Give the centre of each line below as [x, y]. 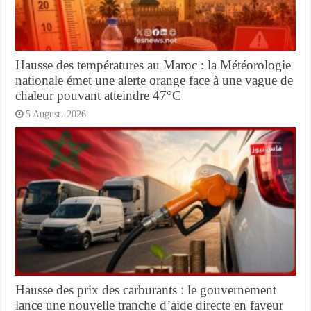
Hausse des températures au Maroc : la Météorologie [153, 65]
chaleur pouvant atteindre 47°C [99, 95]
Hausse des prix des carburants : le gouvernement [146, 290]
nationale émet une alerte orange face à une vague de [154, 80]
